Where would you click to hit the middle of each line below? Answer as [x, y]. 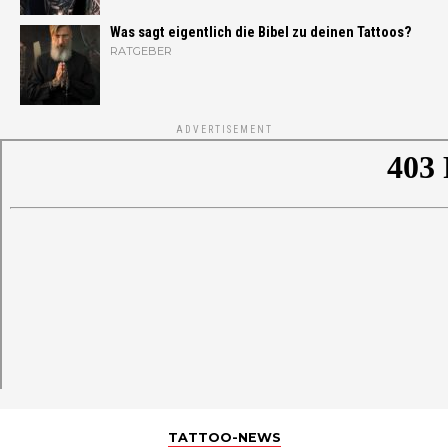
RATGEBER [141, 50]
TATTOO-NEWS [224, 437]
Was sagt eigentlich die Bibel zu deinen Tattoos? [261, 32]
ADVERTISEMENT [224, 129]
